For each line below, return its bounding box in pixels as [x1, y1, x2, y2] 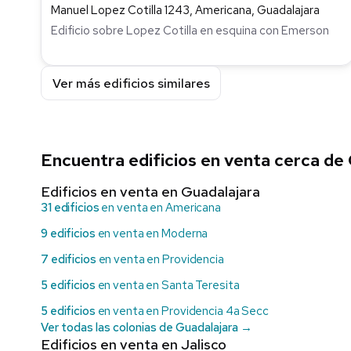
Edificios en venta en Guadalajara [41, 183, 260, 201]
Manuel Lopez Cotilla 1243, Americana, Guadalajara [51, 2, 320, 18]
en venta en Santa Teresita [95, 277, 240, 294]
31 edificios [41, 200, 100, 216]
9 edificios [41, 226, 96, 242]
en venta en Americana [99, 200, 221, 216]
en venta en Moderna [95, 226, 208, 242]
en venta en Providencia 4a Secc [95, 303, 269, 320]
